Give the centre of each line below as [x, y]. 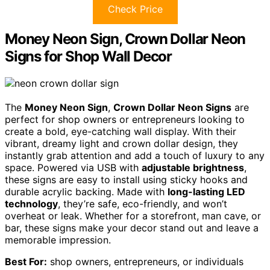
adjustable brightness [193, 167]
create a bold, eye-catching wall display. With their [121, 131]
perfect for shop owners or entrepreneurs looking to [125, 119]
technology [31, 203]
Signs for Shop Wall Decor [89, 56]
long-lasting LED [206, 191]
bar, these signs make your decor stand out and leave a [132, 228]
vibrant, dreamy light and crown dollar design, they [121, 143]
